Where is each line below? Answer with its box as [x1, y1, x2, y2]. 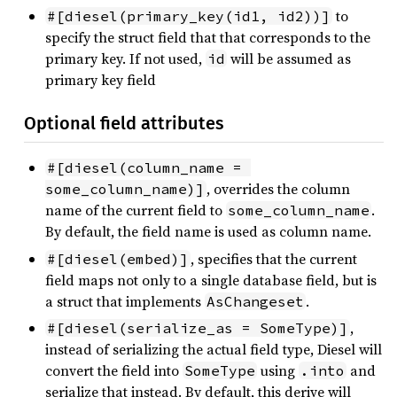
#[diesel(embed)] [47, 249, 189, 268]
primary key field [45, 69, 156, 90]
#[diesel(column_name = [47, 159, 242, 177]
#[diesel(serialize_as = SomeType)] [47, 318, 348, 337]
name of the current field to [45, 200, 226, 221]
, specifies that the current [191, 248, 357, 269]
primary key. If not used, [45, 48, 206, 68]
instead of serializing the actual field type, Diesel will [45, 339, 382, 359]
